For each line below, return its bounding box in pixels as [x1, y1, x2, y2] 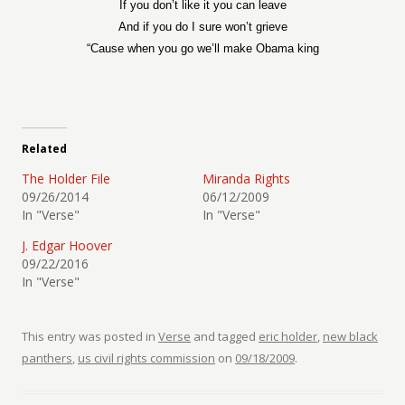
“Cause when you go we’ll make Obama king [86, 42, 319, 55]
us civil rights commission [78, 350, 215, 366]
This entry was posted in [22, 328, 158, 344]
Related [22, 141, 67, 156]
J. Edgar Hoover [22, 237, 112, 254]
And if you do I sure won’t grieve [118, 20, 287, 33]
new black [323, 328, 378, 344]
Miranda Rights [202, 170, 290, 187]
